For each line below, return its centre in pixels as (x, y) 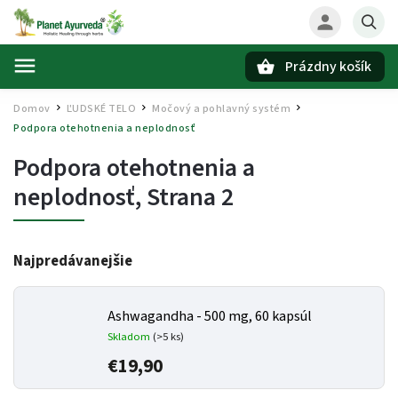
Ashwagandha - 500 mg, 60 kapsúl (210, 316)
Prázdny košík (328, 67)
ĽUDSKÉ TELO (101, 109)
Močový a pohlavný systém (221, 109)
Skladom (130, 337)
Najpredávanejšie (73, 261)
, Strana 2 (184, 197)
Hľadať (101, 97)
